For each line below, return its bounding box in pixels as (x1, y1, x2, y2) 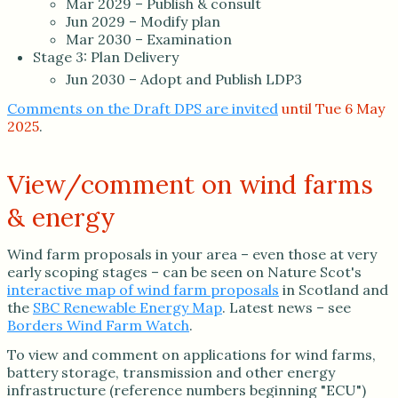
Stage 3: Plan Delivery (32, 47, 179, 66)
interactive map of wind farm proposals (7, 280, 279, 298)
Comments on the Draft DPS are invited (7, 99, 278, 117)
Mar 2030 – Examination (65, 29, 232, 48)
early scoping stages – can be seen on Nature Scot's (7, 262, 362, 281)
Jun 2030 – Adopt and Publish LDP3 (65, 69, 302, 88)
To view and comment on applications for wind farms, (7, 346, 376, 364)
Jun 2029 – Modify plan (65, 12, 220, 30)
